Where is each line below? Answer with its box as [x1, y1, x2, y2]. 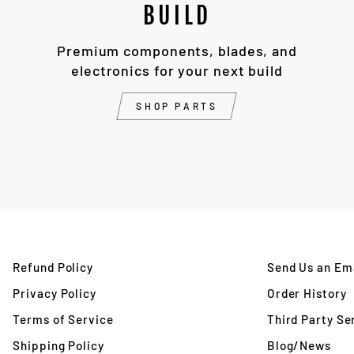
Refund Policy [13, 260, 94, 275]
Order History [266, 285, 347, 300]
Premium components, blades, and [57, 41, 297, 59]
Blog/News [266, 337, 331, 352]
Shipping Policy [13, 337, 104, 352]
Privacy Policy [13, 285, 96, 300]
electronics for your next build [71, 61, 283, 79]
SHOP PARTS [136, 100, 218, 111]
